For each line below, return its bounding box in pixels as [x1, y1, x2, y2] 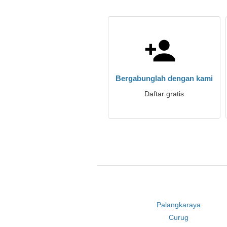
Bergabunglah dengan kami [116, 74, 213, 83]
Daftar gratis [144, 90, 184, 98]
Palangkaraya [157, 201, 201, 209]
